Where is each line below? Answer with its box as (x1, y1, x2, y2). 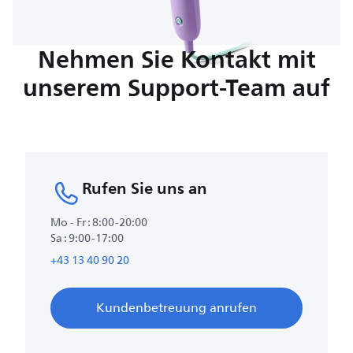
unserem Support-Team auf (23, 66, 330, 108)
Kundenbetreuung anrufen (96, 297, 257, 318)
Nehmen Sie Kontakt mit (37, 38, 316, 80)
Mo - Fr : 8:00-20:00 (50, 213, 147, 232)
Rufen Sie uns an (82, 173, 207, 203)
